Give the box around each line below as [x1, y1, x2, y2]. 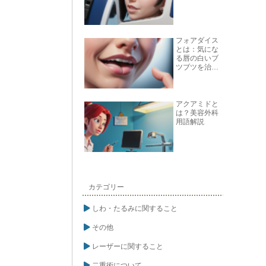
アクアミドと [175, 100, 218, 109]
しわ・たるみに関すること [92, 204, 178, 213]
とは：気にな [175, 45, 218, 54]
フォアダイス [175, 36, 218, 45]
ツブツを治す [175, 63, 218, 72]
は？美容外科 [175, 109, 218, 118]
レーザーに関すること [92, 242, 163, 251]
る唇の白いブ [175, 54, 218, 63]
